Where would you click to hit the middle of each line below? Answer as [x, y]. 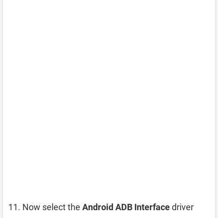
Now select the [52, 207]
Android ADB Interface [126, 207]
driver [182, 207]
